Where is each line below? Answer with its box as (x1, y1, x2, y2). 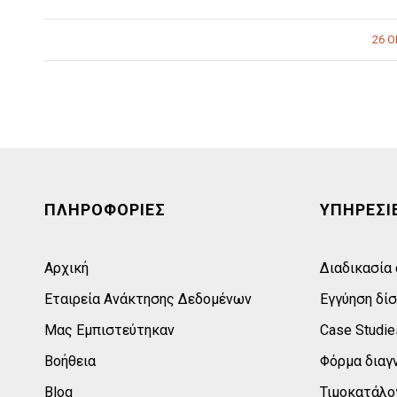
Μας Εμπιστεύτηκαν (44, 322, 175, 339)
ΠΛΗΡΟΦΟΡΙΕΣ (44, 200, 166, 220)
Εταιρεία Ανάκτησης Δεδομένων (44, 291, 252, 308)
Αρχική (44, 260, 89, 277)
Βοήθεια (44, 353, 96, 370)
